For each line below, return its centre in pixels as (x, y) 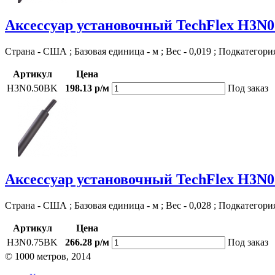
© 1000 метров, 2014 (48, 257)
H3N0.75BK (32, 242)
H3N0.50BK (32, 88)
